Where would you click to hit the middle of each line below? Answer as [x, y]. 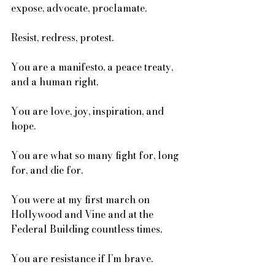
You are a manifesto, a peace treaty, [93, 67]
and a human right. [56, 82]
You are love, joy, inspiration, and [89, 111]
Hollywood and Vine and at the [83, 214]
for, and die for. [48, 170]
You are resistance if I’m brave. [83, 258]
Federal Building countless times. [87, 229]
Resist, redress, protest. [64, 37]
